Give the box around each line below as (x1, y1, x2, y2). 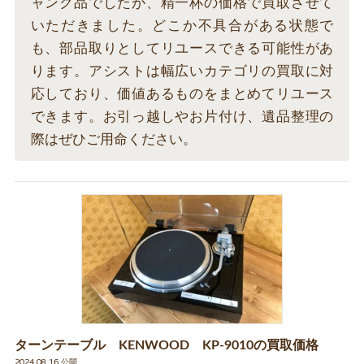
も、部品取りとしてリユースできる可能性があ (30, 41, 334, 56)
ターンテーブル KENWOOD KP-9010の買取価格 (14, 339, 318, 353)
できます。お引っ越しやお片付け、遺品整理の (30, 110, 334, 124)
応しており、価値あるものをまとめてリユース (30, 87, 334, 102)
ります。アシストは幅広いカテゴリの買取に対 (30, 64, 334, 79)
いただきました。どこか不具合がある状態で (30, 19, 334, 33)
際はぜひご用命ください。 (30, 132, 197, 147)
